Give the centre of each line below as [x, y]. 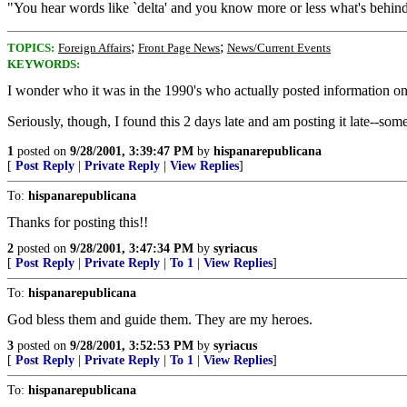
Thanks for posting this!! [78, 222]
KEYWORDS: [44, 64]
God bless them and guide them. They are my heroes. [160, 319]
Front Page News [179, 48]
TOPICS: [31, 48]
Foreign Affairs [94, 48]
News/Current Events [279, 48]
